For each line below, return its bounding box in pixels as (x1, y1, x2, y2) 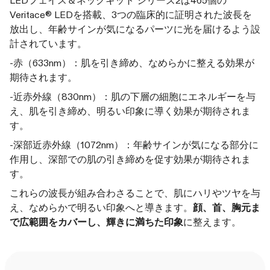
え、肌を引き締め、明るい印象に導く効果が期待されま (10, 105, 251, 117)
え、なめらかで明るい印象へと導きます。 (10, 201, 193, 213)
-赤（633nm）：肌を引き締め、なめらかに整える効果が (10, 57, 254, 69)
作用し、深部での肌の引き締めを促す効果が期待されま (10, 153, 251, 165)
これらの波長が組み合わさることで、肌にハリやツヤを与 (10, 187, 260, 199)
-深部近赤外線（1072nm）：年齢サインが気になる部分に (10, 139, 259, 151)
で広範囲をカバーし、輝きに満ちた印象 (10, 216, 183, 228)
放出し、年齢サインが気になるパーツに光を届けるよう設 (10, 23, 260, 35)
